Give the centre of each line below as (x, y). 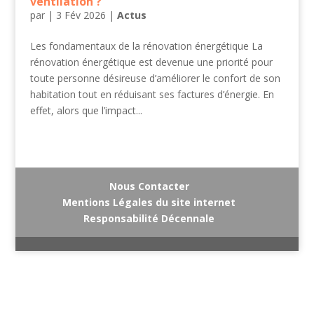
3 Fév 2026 (81, 15)
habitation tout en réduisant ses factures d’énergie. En (152, 94)
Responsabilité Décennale (149, 218)
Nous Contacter (149, 186)
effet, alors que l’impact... (86, 110)
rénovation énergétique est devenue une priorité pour (151, 62)
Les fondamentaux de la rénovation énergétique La (146, 46)
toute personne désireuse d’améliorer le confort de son (155, 78)
